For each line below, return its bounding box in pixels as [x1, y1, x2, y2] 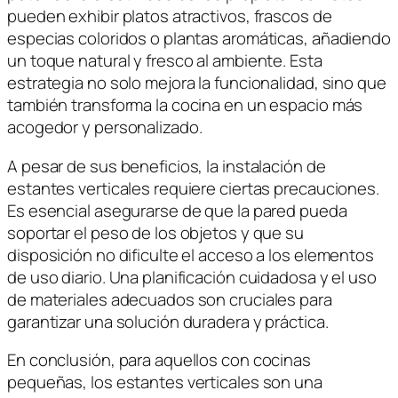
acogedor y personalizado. [7, 115, 203, 139]
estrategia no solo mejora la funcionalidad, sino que [7, 71, 386, 95]
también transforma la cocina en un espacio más [7, 93, 363, 117]
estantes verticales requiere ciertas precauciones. [7, 176, 379, 200]
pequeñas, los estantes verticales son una [7, 370, 322, 394]
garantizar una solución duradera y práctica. [7, 309, 329, 333]
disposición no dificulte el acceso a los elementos [7, 243, 374, 267]
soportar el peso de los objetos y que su [7, 220, 304, 244]
